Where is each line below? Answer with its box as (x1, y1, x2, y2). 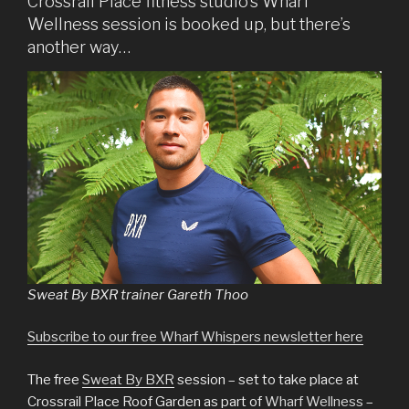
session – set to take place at (174, 371, 359, 388)
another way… (27, 37, 131, 58)
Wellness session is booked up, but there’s (27, 15, 351, 35)
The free (27, 371, 82, 388)
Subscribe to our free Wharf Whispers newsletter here (27, 329, 363, 346)
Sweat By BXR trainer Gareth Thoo (27, 286, 248, 303)
